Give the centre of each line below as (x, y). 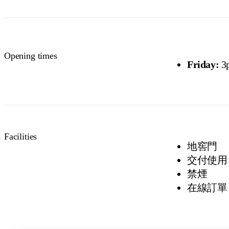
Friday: (203, 64)
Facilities (21, 136)
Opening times (31, 55)
